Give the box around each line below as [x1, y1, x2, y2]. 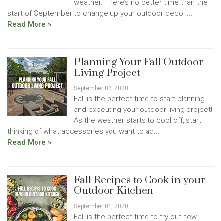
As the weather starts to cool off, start [74, 116, 201, 125]
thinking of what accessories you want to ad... [7, 127, 160, 136]
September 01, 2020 [74, 203, 128, 210]
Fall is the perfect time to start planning [74, 94, 205, 103]
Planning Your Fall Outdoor [74, 56, 203, 69]
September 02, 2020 [74, 85, 128, 92]
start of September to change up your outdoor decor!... [7, 9, 193, 18]
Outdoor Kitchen [74, 184, 153, 197]
